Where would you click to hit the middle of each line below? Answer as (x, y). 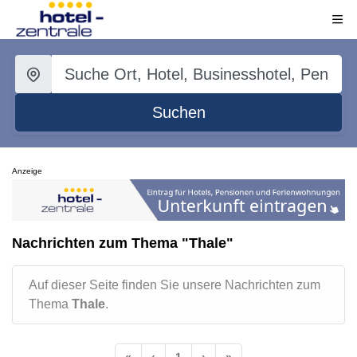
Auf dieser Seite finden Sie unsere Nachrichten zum (175, 284)
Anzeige (27, 171)
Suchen (178, 112)
